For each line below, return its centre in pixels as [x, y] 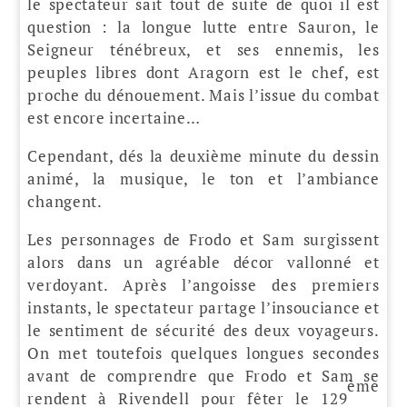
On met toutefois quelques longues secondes [203, 352]
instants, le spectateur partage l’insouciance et [203, 307]
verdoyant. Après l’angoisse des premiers [203, 284]
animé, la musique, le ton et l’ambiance [203, 178]
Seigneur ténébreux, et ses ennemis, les [203, 49]
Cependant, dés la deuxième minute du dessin [203, 155]
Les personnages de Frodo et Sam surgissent [203, 239]
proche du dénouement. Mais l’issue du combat [203, 94]
